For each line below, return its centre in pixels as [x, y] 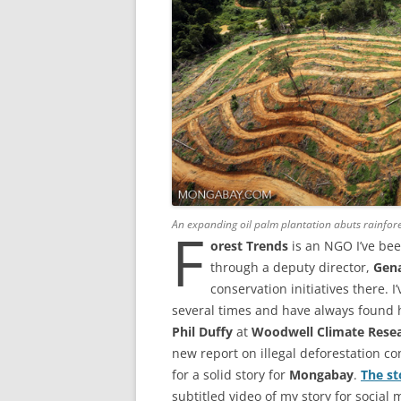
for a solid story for [230, 375]
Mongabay [321, 375]
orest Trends [249, 246]
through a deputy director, [292, 268]
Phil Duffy [202, 332]
